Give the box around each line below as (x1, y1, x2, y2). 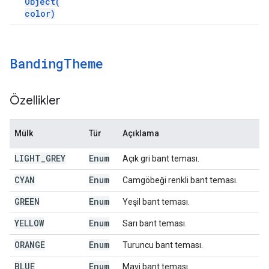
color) (25, 8, 55, 19)
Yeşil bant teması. (122, 197, 190, 207)
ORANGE (14, 239, 45, 250)
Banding (10, 55, 64, 72)
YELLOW (14, 217, 44, 229)
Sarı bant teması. (122, 219, 187, 228)
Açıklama (122, 128, 159, 138)
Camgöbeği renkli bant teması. (122, 175, 238, 185)
